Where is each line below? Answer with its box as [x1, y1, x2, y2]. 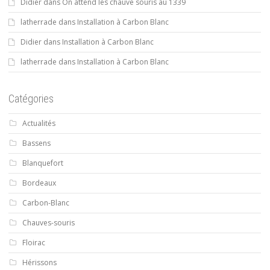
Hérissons [22, 257, 57, 268]
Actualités [22, 118, 55, 129]
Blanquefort [22, 158, 63, 169]
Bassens [22, 138, 51, 149]
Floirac [22, 237, 45, 248]
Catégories [8, 92, 54, 105]
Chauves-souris [22, 218, 75, 228]
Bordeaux [22, 178, 56, 189]
